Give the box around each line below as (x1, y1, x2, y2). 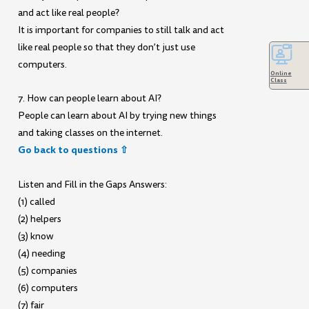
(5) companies (18, 263, 78, 277)
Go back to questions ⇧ (18, 143, 129, 157)
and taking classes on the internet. (18, 126, 163, 140)
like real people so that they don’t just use (18, 40, 196, 54)
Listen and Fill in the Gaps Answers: (18, 177, 168, 191)
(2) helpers (18, 212, 62, 226)
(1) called (18, 195, 56, 208)
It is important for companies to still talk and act (18, 23, 225, 37)
